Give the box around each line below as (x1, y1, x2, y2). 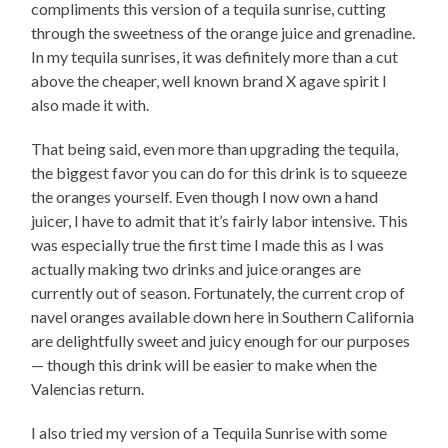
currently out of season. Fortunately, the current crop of (31, 282, 406, 302)
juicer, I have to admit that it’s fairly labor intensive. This (31, 210, 409, 230)
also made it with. (31, 94, 150, 114)
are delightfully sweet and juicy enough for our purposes (31, 330, 411, 350)
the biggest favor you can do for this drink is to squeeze (31, 162, 408, 182)
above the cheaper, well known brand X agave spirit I (31, 70, 388, 90)
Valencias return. (31, 378, 145, 398)
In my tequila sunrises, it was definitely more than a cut (31, 46, 399, 66)
